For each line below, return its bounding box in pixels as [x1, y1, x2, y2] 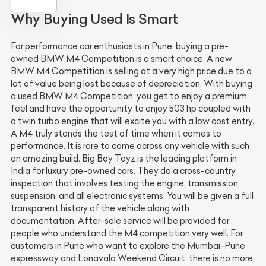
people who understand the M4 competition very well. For [11, 228, 243, 239]
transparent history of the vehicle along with [11, 203, 189, 214]
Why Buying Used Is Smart [11, 11, 178, 28]
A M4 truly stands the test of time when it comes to [11, 128, 221, 140]
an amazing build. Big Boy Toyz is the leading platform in [11, 153, 237, 164]
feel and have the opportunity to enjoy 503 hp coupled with [11, 103, 251, 115]
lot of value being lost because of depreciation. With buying [11, 78, 252, 90]
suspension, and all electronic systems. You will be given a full [11, 191, 254, 202]
